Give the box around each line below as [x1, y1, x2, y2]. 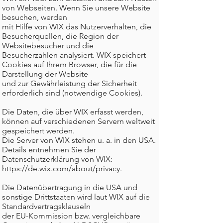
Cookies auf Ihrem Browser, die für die [2, 60, 137, 69]
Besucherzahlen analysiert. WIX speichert [2, 50, 146, 60]
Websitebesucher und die [2, 41, 94, 50]
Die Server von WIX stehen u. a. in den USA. [2, 135, 156, 145]
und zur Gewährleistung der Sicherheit [2, 79, 137, 88]
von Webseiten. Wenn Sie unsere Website [2, 3, 150, 12]
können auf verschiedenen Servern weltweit [2, 116, 155, 126]
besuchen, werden [2, 12, 67, 22]
